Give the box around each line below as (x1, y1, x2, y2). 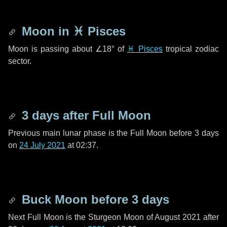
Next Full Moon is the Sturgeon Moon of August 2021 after (8, 213, 219, 221)
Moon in (18, 24, 73, 38)
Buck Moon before (18, 193, 132, 206)
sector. (8, 57, 31, 65)
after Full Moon (59, 108, 151, 122)
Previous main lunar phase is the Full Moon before (8, 129, 195, 137)
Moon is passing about (8, 45, 95, 53)
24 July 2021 (19, 141, 65, 149)
